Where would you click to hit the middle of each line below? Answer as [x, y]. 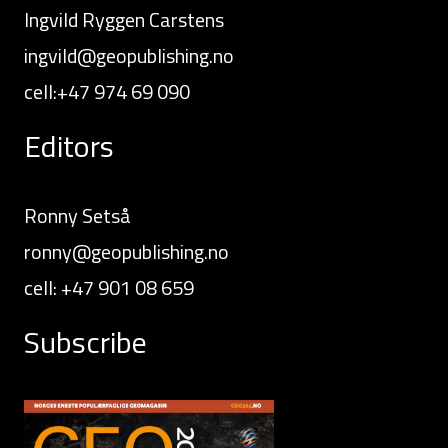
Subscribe [85, 342]
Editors [69, 146]
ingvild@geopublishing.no [129, 56]
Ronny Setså [77, 216]
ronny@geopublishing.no [126, 252]
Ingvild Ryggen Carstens [124, 20]
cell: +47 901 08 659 [109, 288]
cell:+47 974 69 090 [107, 92]
